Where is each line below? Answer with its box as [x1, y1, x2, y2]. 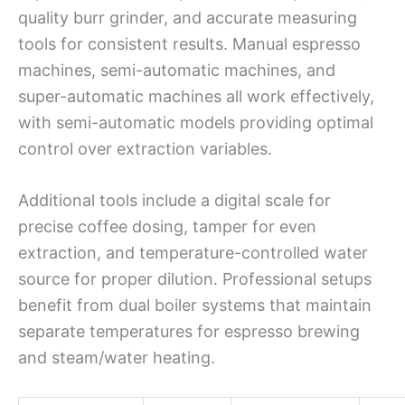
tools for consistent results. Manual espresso [18, 33, 361, 53]
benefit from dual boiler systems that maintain [18, 296, 372, 316]
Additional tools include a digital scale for [18, 191, 331, 211]
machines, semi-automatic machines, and [18, 60, 335, 80]
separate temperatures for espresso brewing [18, 322, 360, 342]
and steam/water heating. [18, 348, 215, 368]
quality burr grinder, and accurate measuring [18, 7, 357, 27]
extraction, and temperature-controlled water [18, 243, 368, 263]
